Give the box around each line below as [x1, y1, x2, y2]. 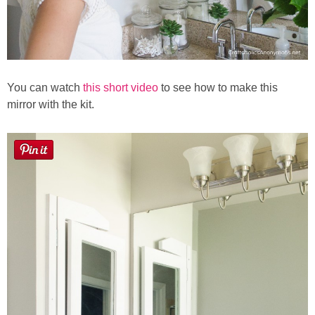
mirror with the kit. [7, 98, 94, 110]
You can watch [7, 81, 83, 94]
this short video [83, 81, 158, 94]
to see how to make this [158, 81, 278, 94]
